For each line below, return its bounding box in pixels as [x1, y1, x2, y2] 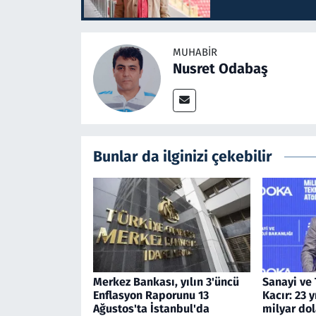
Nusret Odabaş [172, 59, 268, 77]
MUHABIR [172, 45, 217, 59]
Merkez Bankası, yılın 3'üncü [92, 275, 239, 289]
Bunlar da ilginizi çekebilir [92, 147, 272, 166]
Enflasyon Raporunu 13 [92, 288, 209, 303]
